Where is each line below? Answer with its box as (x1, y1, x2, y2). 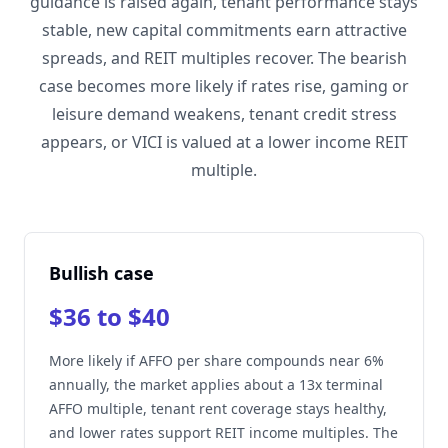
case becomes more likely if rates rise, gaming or (39, 75, 409, 97)
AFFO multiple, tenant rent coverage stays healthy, (49, 399, 387, 418)
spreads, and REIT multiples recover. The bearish (41, 47, 407, 69)
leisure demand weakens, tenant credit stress (51, 103, 397, 125)
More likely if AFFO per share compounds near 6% (49, 351, 384, 370)
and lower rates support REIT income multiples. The (49, 423, 398, 442)
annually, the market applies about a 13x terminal (49, 375, 383, 394)
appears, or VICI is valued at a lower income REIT (40, 131, 408, 153)
